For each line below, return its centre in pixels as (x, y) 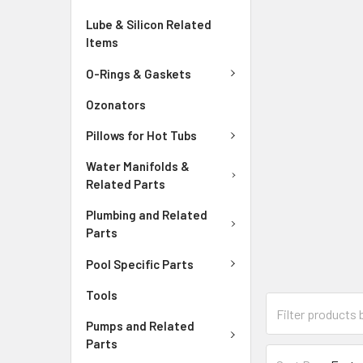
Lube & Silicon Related (149, 25)
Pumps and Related (140, 325)
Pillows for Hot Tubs (141, 136)
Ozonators (116, 104)
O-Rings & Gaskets (139, 73)
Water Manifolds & (138, 167)
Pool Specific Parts (140, 264)
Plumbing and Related (147, 215)
